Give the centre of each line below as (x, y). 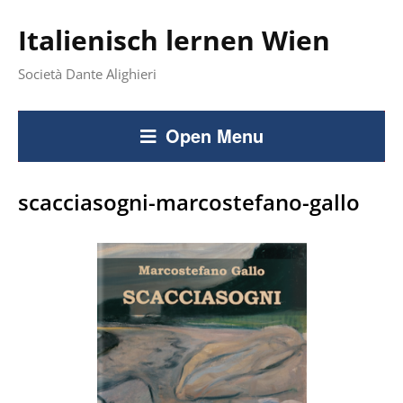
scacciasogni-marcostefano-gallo (189, 202)
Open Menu (214, 135)
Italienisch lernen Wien (174, 40)
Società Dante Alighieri (87, 74)
